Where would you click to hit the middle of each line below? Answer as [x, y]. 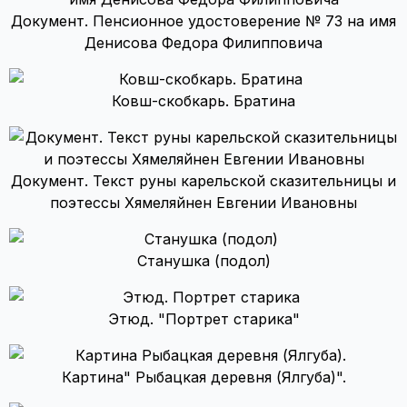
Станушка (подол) [203, 261]
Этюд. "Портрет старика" [203, 319]
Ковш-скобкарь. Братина [203, 101]
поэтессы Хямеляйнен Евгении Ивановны [203, 203]
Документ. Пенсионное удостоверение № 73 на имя [203, 21]
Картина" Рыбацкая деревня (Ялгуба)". [203, 377]
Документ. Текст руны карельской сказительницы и [203, 181]
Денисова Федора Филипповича [203, 43]
